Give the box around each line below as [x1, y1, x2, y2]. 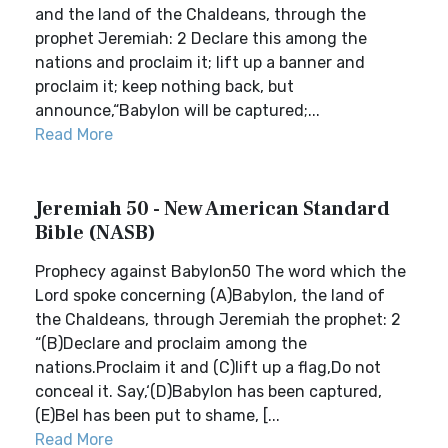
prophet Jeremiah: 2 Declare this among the [35, 29, 367, 48]
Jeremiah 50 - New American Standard [35, 196, 390, 222]
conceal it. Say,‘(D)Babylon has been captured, [35, 382, 382, 401]
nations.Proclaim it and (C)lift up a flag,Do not [35, 358, 381, 377]
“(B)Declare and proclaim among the [35, 334, 307, 353]
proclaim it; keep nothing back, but [35, 77, 294, 96]
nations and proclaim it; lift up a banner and [35, 53, 365, 72]
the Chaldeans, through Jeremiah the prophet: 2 [35, 310, 401, 329]
